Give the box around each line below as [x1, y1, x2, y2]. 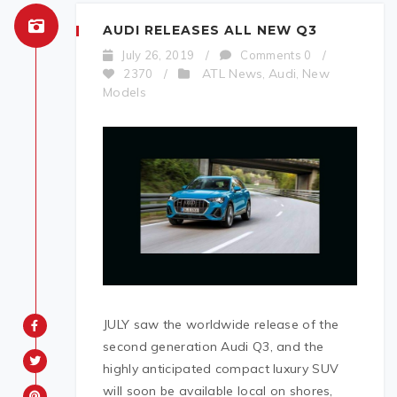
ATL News [202, 66, 263, 82]
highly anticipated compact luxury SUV [103, 360, 339, 377]
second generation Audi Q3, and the [103, 338, 324, 354]
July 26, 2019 [121, 48, 195, 62]
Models [103, 84, 146, 100]
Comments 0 [240, 48, 312, 62]
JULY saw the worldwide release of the [103, 315, 339, 332]
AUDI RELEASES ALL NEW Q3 [103, 22, 317, 38]
